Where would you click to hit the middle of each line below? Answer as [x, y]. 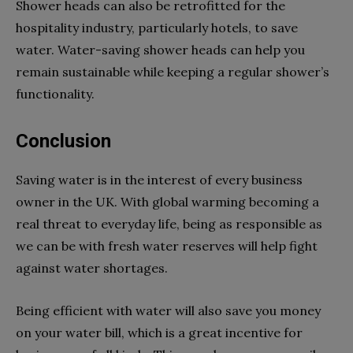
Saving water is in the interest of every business [159, 180]
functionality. [55, 94]
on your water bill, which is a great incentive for [159, 333]
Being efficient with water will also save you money [168, 311]
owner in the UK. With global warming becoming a [167, 202]
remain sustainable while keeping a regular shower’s [173, 72]
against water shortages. [92, 268]
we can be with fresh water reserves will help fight [167, 246]
